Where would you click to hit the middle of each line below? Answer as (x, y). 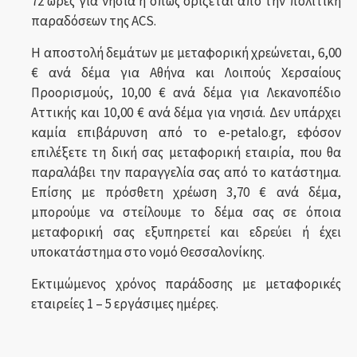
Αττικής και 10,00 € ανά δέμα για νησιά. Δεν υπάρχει (186, 112)
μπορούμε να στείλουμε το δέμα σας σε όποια (186, 212)
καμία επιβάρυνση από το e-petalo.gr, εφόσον (186, 132)
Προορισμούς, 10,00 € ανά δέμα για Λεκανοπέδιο (186, 92)
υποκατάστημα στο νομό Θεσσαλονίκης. (147, 252)
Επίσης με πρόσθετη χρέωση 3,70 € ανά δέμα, (186, 192)
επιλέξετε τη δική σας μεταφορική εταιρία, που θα (186, 152)
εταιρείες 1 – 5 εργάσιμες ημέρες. (124, 304)
